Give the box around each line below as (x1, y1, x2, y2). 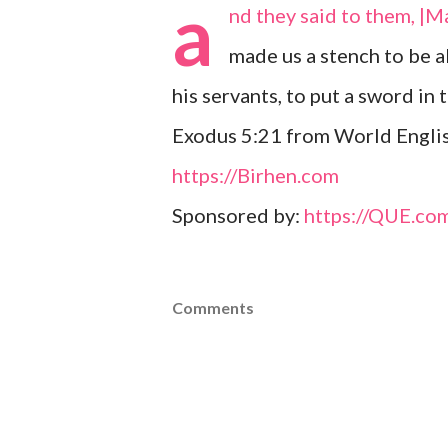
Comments (172, 298, 254, 317)
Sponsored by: (172, 203, 304, 227)
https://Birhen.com (172, 163, 339, 187)
